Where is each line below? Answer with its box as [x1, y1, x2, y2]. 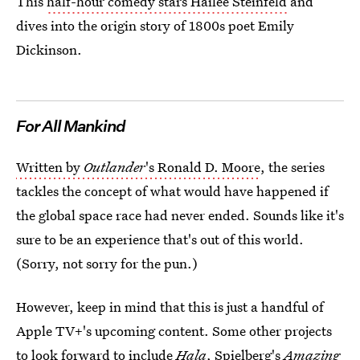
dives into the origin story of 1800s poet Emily [16, 16, 294, 35]
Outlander [84, 157, 145, 176]
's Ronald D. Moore [145, 157, 260, 176]
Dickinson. [16, 40, 82, 59]
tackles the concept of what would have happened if [16, 182, 329, 200]
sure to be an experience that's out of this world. [16, 230, 304, 248]
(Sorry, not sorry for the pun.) [16, 254, 198, 272]
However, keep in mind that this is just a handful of [16, 297, 324, 316]
